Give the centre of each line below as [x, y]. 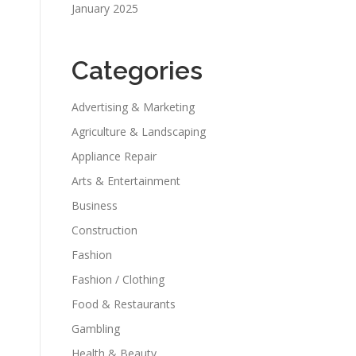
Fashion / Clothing [118, 279]
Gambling [96, 329]
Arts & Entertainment [126, 181]
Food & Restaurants [124, 304]
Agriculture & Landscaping [139, 132]
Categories [137, 70]
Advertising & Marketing [133, 107]
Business [95, 205]
